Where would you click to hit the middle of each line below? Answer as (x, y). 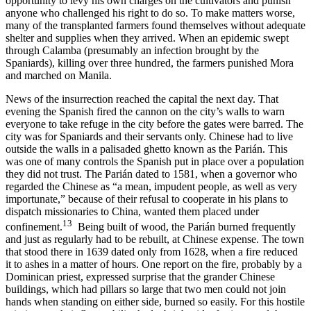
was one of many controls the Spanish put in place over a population (155, 161)
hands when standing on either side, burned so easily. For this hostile (155, 301)
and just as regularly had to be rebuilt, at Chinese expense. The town (155, 239)
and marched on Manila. (59, 75)
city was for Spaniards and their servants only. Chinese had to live (149, 136)
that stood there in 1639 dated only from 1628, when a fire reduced (152, 251)
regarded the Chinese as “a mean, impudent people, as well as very (151, 186)
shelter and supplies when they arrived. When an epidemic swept (147, 37)
